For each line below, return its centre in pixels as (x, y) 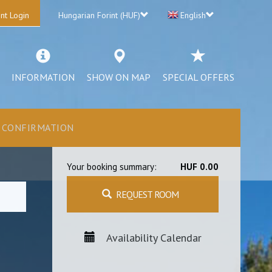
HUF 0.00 (199, 167)
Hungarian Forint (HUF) (99, 15)
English (193, 15)
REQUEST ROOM (147, 194)
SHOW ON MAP (119, 77)
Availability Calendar (154, 238)
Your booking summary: (112, 167)
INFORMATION (43, 77)
